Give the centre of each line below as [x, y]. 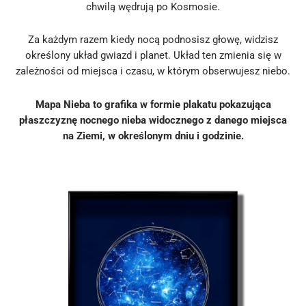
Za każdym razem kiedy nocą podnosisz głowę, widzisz [153, 40]
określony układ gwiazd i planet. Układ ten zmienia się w [153, 56]
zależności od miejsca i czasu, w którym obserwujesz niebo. [153, 71]
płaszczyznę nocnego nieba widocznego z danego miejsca [153, 120]
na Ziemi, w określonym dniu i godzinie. [153, 136]
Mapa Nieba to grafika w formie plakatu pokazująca [153, 104]
